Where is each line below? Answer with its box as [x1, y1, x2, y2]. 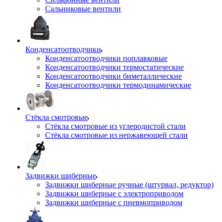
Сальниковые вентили [45, 4, 121, 13]
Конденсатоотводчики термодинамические [45, 81, 191, 89]
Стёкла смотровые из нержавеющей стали [45, 131, 188, 139]
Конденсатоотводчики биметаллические [45, 72, 182, 80]
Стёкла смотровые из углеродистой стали [45, 122, 186, 130]
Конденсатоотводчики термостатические [45, 63, 184, 71]
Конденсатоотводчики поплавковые [45, 54, 167, 62]
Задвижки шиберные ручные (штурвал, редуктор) [45, 180, 214, 189]
